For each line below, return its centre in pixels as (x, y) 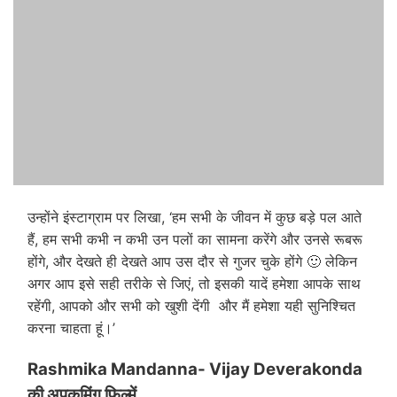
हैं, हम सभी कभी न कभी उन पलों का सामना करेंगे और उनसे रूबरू (195, 240)
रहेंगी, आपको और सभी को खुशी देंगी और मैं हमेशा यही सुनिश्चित (191, 306)
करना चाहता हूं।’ (71, 328)
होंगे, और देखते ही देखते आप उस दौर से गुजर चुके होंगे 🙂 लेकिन (192, 262)
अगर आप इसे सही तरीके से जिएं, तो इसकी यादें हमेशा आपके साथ (194, 284)
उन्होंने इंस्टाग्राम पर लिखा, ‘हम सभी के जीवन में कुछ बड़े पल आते (195, 218)
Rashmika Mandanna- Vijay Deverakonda (197, 370)
